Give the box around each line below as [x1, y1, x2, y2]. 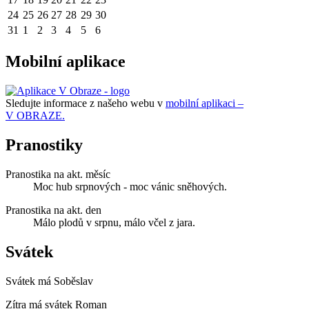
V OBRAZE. [6, 109, 65, 121]
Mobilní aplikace [6, 52, 126, 71]
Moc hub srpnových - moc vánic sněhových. [33, 180, 227, 192]
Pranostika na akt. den [6, 203, 101, 216]
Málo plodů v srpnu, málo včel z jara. [33, 216, 195, 228]
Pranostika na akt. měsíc [6, 168, 110, 180]
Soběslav [54, 275, 93, 287]
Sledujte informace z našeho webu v [6, 97, 166, 109]
